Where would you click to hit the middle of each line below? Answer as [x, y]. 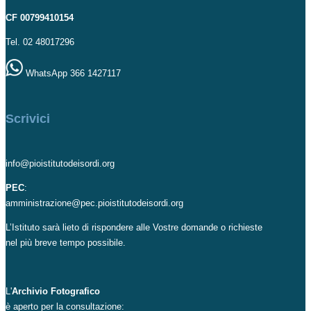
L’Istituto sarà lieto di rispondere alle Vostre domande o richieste [134, 227]
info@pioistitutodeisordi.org [60, 163]
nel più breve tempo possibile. [66, 242]
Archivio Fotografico [56, 291]
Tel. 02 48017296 [40, 42]
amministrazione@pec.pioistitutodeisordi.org [94, 203]
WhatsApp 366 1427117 [72, 73]
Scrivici [28, 118]
